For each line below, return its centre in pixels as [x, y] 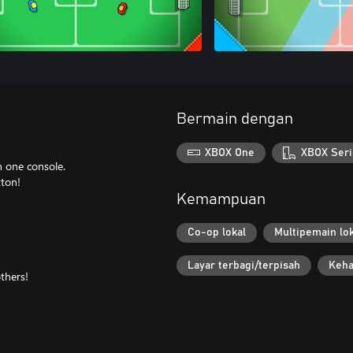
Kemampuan [221, 199]
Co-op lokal [217, 233]
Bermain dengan [235, 119]
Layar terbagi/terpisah [244, 265]
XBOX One [230, 152]
